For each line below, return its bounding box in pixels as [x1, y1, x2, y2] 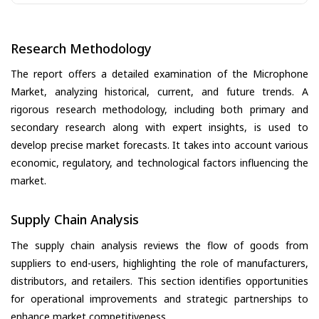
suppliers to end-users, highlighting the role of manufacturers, [11, 256, 308, 270]
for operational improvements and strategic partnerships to [11, 291, 308, 305]
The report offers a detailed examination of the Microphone [11, 67, 308, 81]
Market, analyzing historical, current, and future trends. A [11, 85, 308, 99]
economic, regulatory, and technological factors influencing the [11, 156, 308, 170]
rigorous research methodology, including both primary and [11, 103, 308, 117]
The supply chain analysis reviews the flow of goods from [11, 238, 308, 252]
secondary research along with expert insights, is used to [11, 120, 308, 135]
